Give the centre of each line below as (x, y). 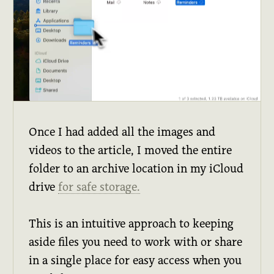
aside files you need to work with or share (136, 242)
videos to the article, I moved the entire (131, 150)
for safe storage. (99, 187)
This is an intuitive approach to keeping (131, 223)
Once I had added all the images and (122, 131)
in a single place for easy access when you (135, 260)
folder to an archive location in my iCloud (136, 168)
